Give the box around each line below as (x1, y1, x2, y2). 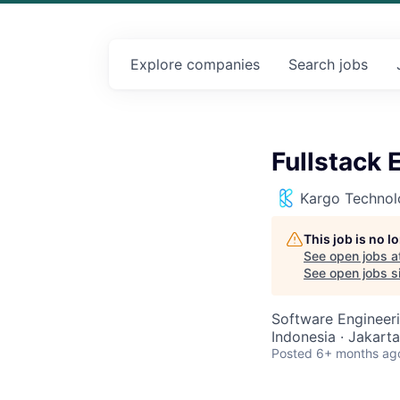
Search (288, 55, 339, 73)
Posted (271, 346, 312, 361)
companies (187, 55, 260, 73)
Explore (130, 55, 187, 73)
